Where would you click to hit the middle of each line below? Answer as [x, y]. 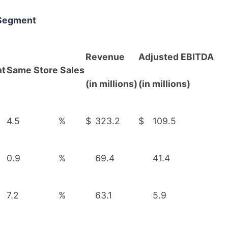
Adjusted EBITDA [176, 56]
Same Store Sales [46, 70]
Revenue [105, 56]
